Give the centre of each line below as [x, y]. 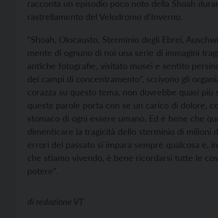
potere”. [42, 171]
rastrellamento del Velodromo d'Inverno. [105, 17]
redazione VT [60, 201]
